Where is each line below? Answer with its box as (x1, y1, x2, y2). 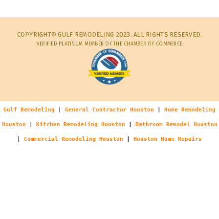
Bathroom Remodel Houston (135, 121, 218, 128)
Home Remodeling (164, 106, 216, 113)
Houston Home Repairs (133, 135, 202, 142)
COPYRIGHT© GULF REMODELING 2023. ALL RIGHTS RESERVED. (17, 30, 202, 38)
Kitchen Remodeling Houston (36, 121, 125, 128)
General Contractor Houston (65, 106, 154, 113)
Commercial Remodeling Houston (24, 135, 123, 142)
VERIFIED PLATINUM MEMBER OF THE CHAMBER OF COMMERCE (36, 41, 183, 47)
